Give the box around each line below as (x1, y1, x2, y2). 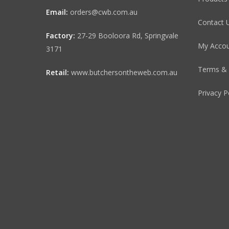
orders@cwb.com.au (70, 7, 138, 17)
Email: (46, 7, 68, 17)
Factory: (46, 31, 75, 41)
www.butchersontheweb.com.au (71, 67, 177, 78)
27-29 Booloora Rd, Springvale (77, 31, 178, 41)
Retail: (46, 67, 69, 78)
